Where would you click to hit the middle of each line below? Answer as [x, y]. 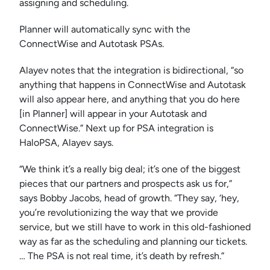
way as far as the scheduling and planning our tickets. [133, 242]
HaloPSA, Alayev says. [66, 143]
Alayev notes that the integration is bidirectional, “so [131, 71]
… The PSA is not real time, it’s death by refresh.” [122, 256]
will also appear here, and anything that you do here [130, 99]
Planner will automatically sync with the [105, 30]
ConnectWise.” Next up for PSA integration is [116, 128]
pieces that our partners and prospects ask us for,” [126, 184]
